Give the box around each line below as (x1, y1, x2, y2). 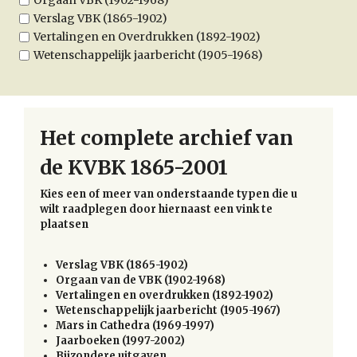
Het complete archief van (40, 124, 293, 151)
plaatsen (40, 217, 88, 231)
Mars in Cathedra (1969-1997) (56, 318, 214, 332)
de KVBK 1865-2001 (40, 154, 228, 180)
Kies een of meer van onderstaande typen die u (40, 186, 297, 201)
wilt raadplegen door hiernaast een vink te (40, 202, 273, 216)
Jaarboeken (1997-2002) (56, 333, 185, 347)
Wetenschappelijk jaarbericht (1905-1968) (33, 47, 263, 62)
